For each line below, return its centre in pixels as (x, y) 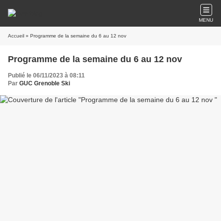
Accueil (16, 36)
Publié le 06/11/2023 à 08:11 (46, 75)
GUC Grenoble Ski (45, 83)
